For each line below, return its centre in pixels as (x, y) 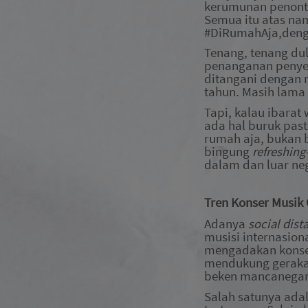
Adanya (226, 223)
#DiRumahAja (241, 32)
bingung (227, 151)
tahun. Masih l (242, 92)
